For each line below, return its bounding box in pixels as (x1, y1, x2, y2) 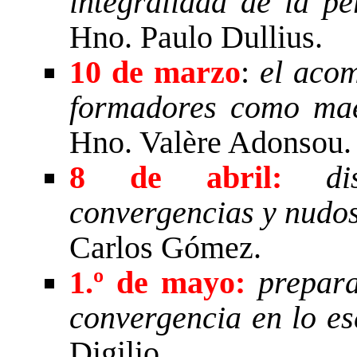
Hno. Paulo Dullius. (69, 18, 323, 55)
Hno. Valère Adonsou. (69, 124, 351, 160)
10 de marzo (69, 53, 241, 90)
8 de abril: (69, 159, 282, 195)
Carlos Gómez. (69, 229, 261, 265)
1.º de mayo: (69, 264, 258, 300)
